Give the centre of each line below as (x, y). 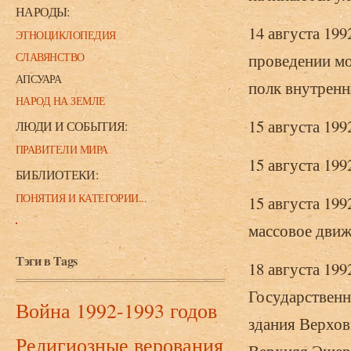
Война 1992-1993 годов (116, 310)
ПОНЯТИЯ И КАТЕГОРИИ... (81, 198)
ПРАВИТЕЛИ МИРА (62, 149)
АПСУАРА (39, 79)
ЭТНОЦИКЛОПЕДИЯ (66, 35)
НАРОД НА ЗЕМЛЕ (61, 101)
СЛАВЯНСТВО (50, 57)
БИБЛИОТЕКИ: (57, 174)
